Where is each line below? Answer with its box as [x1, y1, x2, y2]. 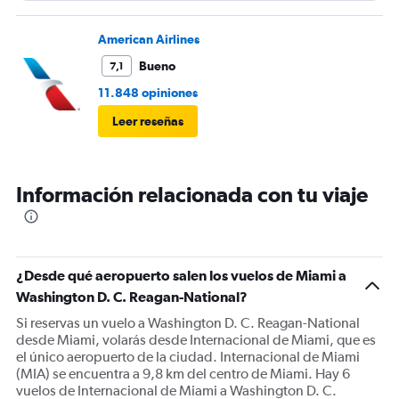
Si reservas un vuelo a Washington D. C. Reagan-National [16, 314, 360, 332]
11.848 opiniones [98, 85, 198, 101]
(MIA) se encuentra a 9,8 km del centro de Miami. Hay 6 [16, 365, 350, 383]
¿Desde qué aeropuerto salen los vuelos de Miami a [16, 267, 346, 284]
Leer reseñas [112, 114, 183, 129]
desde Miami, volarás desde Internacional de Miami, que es [16, 331, 376, 349]
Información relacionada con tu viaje [16, 182, 368, 208]
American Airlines [98, 32, 199, 47]
